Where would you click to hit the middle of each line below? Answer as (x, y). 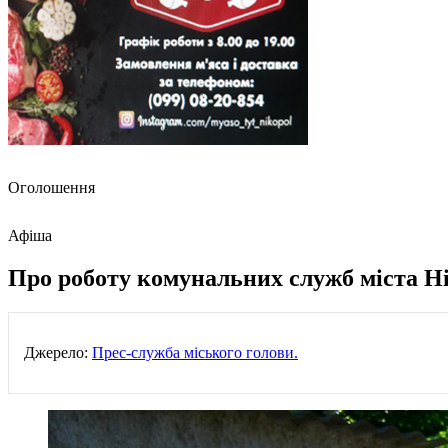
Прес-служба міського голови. (195, 352)
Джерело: (58, 352)
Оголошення (51, 187)
